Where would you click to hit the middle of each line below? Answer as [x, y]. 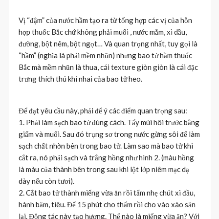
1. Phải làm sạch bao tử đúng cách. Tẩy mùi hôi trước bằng [109, 122]
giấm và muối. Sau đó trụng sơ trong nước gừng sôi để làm [109, 134]
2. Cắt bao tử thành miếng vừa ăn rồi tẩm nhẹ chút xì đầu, [107, 192]
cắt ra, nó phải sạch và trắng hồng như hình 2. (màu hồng [106, 157]
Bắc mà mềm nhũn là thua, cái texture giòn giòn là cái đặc [108, 67]
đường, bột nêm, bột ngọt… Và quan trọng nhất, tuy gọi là [108, 43]
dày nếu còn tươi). [46, 181]
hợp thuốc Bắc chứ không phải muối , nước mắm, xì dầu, [102, 32]
